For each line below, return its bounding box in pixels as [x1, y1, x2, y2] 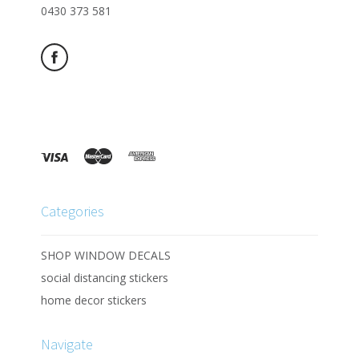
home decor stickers [41, 292, 147, 308]
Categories [41, 201, 105, 220]
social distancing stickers [41, 269, 169, 285]
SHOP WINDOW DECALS [41, 247, 171, 263]
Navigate [41, 334, 94, 353]
